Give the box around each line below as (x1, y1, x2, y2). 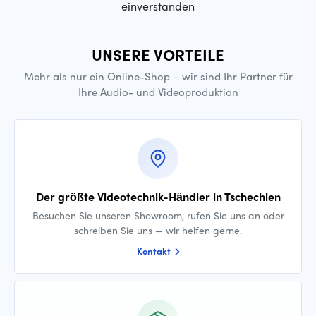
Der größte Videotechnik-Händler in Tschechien (35, 188, 281, 205)
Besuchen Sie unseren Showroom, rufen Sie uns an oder (32, 208, 284, 222)
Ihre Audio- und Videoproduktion (78, 84, 238, 99)
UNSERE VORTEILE (92, 43, 224, 66)
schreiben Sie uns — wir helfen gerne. (74, 223, 242, 237)
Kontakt (136, 244, 173, 257)
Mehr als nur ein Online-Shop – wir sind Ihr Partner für (23, 68, 293, 84)
